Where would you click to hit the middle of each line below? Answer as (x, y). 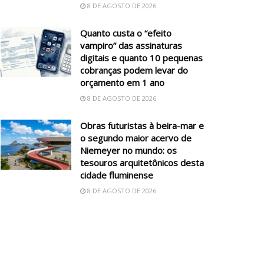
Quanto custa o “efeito (126, 33)
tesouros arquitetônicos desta (142, 162)
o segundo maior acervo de (136, 138)
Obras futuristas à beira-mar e (142, 125)
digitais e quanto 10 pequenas (141, 57)
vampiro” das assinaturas (131, 45)
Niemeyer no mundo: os (128, 150)
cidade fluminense (117, 175)
